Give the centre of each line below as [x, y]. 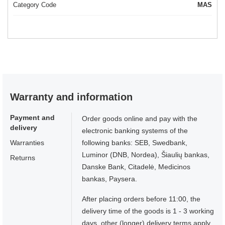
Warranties [27, 143]
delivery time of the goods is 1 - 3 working [148, 211]
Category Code [35, 5]
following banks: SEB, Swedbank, [135, 143]
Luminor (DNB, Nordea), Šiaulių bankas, [146, 155]
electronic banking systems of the [135, 131]
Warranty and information [71, 97]
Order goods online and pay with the [140, 119]
